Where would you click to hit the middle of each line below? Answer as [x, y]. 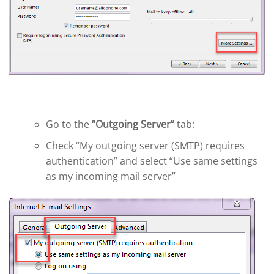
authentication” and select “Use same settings [152, 161]
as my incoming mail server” [111, 176]
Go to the [69, 124]
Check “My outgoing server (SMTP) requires [145, 145]
